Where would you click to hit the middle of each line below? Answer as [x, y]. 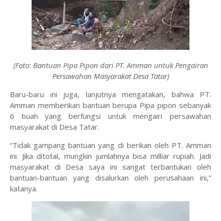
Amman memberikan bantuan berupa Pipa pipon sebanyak [110, 105]
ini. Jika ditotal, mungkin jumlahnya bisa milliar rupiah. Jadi [110, 156]
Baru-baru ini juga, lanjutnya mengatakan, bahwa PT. [110, 94]
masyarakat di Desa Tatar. [55, 127]
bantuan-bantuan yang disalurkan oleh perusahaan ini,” [110, 178]
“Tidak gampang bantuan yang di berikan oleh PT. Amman [110, 145]
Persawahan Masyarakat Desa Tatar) [110, 76]
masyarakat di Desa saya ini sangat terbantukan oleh [110, 167]
